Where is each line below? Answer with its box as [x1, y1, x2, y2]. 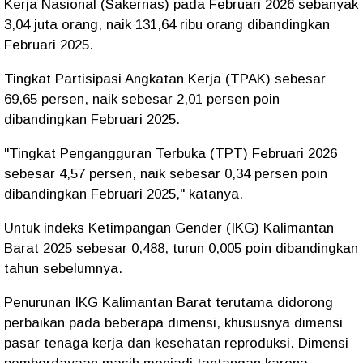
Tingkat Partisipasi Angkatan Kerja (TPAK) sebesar [4, 71, 326, 87]
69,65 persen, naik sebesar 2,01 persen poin [4, 92, 280, 107]
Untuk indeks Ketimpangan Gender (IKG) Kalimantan [4, 220, 334, 236]
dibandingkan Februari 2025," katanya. [4, 186, 243, 202]
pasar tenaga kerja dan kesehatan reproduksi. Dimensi [4, 335, 348, 351]
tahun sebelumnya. [4, 261, 126, 276]
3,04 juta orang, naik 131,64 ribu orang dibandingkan [4, 17, 330, 32]
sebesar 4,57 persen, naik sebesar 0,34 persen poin [4, 166, 327, 181]
